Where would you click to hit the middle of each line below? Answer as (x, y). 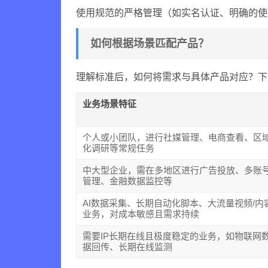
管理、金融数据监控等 (128, 181)
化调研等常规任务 (119, 148)
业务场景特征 (110, 104)
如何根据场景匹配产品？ (150, 44)
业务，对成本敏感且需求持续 (141, 214)
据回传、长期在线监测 (128, 247)
